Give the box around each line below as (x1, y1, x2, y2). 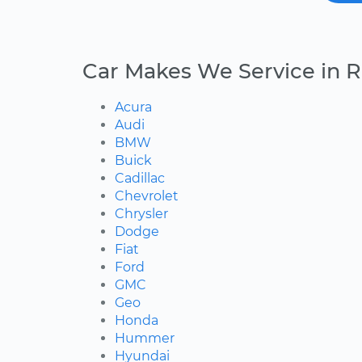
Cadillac (115, 170, 165, 187)
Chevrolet (115, 188, 179, 204)
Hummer (115, 330, 175, 347)
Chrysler (115, 206, 168, 222)
